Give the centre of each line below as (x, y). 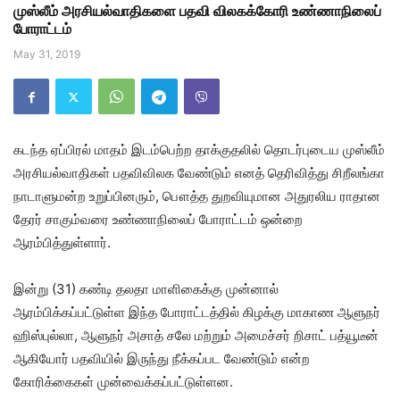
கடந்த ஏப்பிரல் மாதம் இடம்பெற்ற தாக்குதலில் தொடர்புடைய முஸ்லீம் (199, 150)
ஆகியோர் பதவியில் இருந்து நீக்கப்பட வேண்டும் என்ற (162, 359)
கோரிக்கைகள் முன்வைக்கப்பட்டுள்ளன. (123, 382)
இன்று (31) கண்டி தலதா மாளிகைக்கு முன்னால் (146, 289)
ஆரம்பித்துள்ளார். (62, 243)
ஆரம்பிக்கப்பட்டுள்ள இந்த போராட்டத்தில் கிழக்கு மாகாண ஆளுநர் (197, 312)
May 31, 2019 (47, 54)
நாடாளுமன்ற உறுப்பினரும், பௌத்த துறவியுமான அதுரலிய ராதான (197, 196)
